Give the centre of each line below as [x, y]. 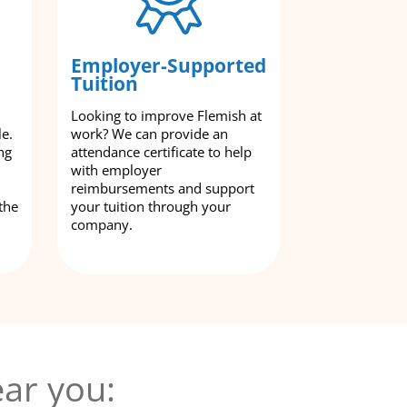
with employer [116, 169]
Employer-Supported [169, 65]
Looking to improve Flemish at [166, 115]
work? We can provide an [149, 133]
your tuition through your [151, 206]
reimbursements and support [163, 188]
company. [102, 224]
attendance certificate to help [161, 151]
